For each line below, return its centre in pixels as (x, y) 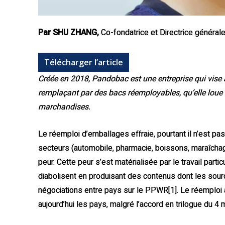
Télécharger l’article (84, 62)
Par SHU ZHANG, (69, 33)
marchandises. (64, 107)
